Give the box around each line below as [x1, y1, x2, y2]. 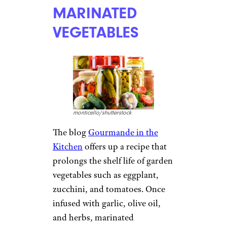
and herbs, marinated [53, 212, 134, 223]
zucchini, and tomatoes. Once [53, 183, 165, 195]
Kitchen [53, 141, 83, 153]
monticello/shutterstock [73, 109, 131, 117]
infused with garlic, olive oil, [53, 198, 161, 209]
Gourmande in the [88, 127, 158, 138]
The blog [53, 127, 88, 138]
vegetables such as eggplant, [53, 169, 159, 181]
